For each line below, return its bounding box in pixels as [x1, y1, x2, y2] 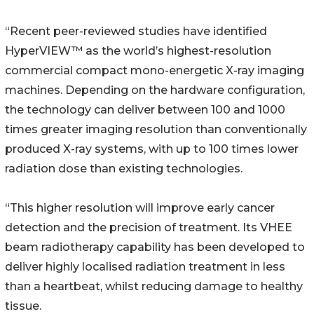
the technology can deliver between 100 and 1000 [5, 103, 285, 117]
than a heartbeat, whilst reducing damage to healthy [5, 280, 303, 294]
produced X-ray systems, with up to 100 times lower [5, 142, 299, 156]
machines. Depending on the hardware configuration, [5, 83, 305, 97]
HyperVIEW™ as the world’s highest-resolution [5, 44, 271, 58]
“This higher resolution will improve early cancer [5, 201, 275, 215]
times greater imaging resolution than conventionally [5, 123, 307, 137]
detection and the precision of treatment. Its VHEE [5, 221, 292, 235]
